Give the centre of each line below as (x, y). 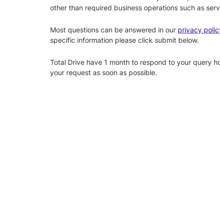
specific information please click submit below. (124, 40)
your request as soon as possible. (104, 72)
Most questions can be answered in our (114, 29)
